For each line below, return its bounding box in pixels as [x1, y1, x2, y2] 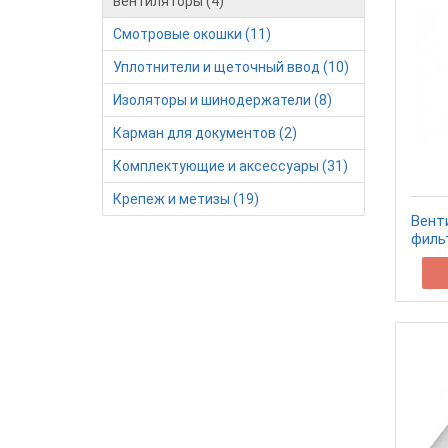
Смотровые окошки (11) [113, 26, 271, 42]
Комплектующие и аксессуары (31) [113, 158, 348, 174]
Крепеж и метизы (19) [113, 191, 259, 207]
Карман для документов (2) [113, 125, 297, 141]
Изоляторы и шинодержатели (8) [113, 92, 332, 108]
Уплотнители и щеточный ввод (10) [113, 59, 349, 75]
